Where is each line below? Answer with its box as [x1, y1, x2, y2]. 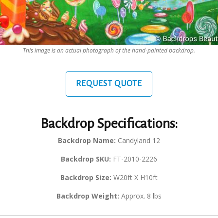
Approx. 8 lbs [119, 191, 162, 201]
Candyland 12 [116, 136, 160, 145]
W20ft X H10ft [111, 173, 158, 182]
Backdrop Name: [58, 136, 116, 145]
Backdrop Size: [60, 173, 111, 182]
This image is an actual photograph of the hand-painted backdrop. [23, 46, 195, 54]
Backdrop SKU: [61, 154, 111, 164]
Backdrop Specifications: [40, 116, 178, 131]
